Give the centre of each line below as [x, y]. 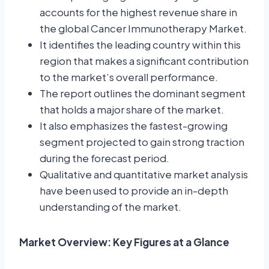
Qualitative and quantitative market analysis [144, 174]
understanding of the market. [110, 207]
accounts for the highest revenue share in [138, 12]
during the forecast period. [104, 158]
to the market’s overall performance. [129, 77]
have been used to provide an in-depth [134, 191]
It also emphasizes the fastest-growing [134, 126]
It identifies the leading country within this [140, 45]
